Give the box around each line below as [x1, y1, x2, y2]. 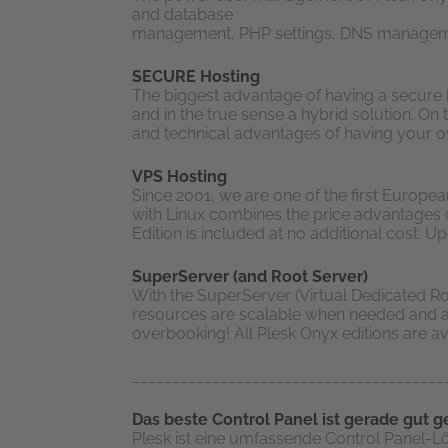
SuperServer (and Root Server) [132, 267, 368, 286]
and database [132, 5, 233, 24]
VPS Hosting [132, 167, 227, 186]
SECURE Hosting [132, 67, 260, 86]
